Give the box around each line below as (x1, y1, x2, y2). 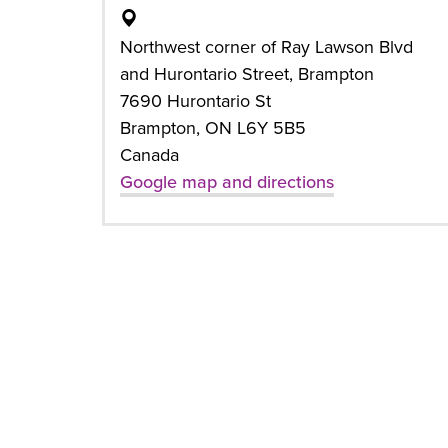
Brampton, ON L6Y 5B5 (120, 117, 306, 139)
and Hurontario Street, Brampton (120, 63, 374, 85)
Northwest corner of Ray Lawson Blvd (120, 36, 413, 58)
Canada (120, 144, 179, 166)
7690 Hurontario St (120, 90, 271, 112)
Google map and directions (120, 171, 334, 193)
